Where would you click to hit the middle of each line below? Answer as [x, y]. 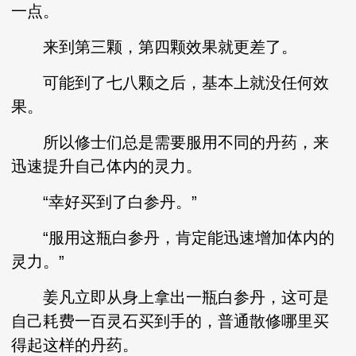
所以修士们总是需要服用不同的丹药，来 [170, 142]
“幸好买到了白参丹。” [104, 202]
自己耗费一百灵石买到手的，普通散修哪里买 [170, 321]
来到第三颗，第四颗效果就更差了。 [155, 47]
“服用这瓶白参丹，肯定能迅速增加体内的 [173, 238]
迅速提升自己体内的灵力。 [107, 166]
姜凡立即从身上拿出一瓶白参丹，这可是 [170, 297]
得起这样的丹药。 [75, 345]
